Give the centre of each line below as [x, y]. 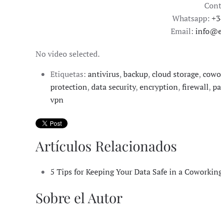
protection [69, 87]
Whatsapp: [192, 18]
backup [136, 74]
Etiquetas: [69, 74]
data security [113, 87]
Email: [183, 31]
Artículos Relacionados [106, 146]
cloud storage [175, 74]
